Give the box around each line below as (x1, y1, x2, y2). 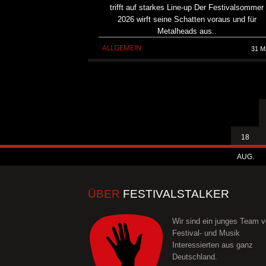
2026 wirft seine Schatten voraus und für (117, 14, 256, 24)
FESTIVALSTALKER (120, 187, 229, 200)
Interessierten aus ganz (172, 240, 253, 249)
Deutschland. (172, 252, 217, 261)
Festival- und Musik (172, 228, 240, 237)
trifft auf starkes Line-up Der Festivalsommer (110, 2, 264, 12)
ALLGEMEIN (102, 42, 141, 53)
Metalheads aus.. (157, 26, 217, 36)
